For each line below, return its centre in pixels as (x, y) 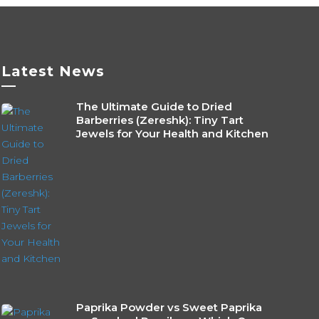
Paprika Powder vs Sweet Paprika (169, 307)
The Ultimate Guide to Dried (154, 106)
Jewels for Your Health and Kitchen (172, 133)
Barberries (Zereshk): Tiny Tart (159, 120)
